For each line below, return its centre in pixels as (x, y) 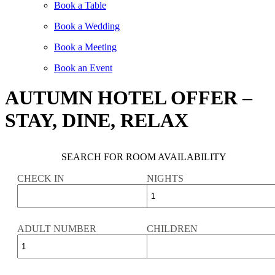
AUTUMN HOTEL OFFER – (129, 98)
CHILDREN (172, 229)
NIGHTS (165, 179)
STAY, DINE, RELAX (97, 121)
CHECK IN (41, 179)
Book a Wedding (87, 26)
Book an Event (83, 68)
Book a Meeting (85, 47)
